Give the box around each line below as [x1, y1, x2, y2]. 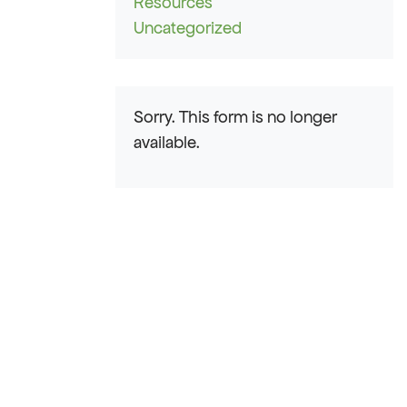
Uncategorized [134, 18, 242, 38]
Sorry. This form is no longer [134, 107, 337, 127]
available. [134, 133, 200, 153]
